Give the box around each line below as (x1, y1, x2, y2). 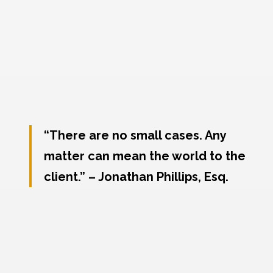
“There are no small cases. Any (44, 128, 227, 143)
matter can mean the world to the (44, 149, 246, 164)
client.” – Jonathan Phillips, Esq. (44, 169, 229, 185)
